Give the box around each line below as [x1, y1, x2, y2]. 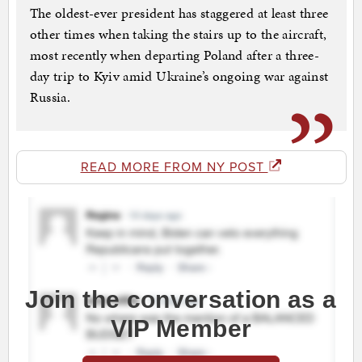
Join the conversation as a [25, 286, 337, 314]
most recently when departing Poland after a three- [29, 45, 320, 65]
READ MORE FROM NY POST [80, 159, 268, 176]
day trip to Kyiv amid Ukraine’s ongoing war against [29, 66, 329, 86]
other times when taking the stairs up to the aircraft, [29, 24, 327, 44]
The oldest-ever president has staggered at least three [29, 3, 329, 23]
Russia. [29, 87, 70, 107]
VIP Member [110, 315, 252, 343]
